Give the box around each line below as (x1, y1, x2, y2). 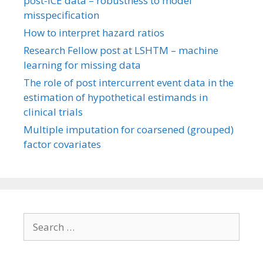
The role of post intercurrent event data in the (23, 76, 234, 89)
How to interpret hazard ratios (23, 26, 164, 39)
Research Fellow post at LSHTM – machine (23, 43, 218, 57)
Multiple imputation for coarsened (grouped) (23, 123, 234, 136)
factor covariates (23, 137, 101, 151)
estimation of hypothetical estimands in (23, 90, 208, 104)
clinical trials (23, 105, 83, 119)
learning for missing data (23, 58, 141, 72)
